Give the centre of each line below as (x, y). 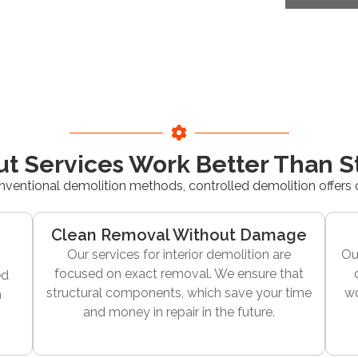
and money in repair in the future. (179, 312)
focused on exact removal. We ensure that (179, 274)
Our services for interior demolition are (179, 255)
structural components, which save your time (179, 293)
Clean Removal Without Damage (179, 235)
